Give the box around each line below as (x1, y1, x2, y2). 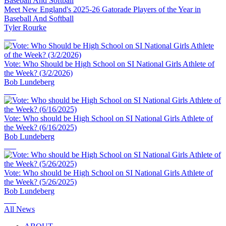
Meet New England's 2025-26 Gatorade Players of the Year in (4, 5, 201, 14)
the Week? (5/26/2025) (4, 178, 77, 187)
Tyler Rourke (4, 23, 46, 32)
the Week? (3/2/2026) (4, 69, 73, 78)
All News (4, 205, 35, 214)
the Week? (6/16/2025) (4, 123, 77, 132)
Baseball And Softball (4, 14, 74, 23)
